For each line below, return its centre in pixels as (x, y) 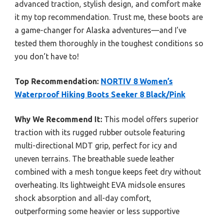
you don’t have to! (47, 56)
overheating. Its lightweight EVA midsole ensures (100, 185)
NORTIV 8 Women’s (137, 81)
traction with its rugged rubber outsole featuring (100, 132)
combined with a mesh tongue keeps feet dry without (108, 172)
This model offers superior (150, 119)
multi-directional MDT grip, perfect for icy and (96, 145)
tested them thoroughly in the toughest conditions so (109, 43)
